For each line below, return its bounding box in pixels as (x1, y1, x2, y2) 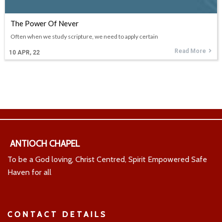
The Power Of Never (10, 18, 79, 28)
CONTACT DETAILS (7, 210, 108, 219)
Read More (174, 47, 206, 55)
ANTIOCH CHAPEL (10, 138, 80, 149)
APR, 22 (17, 49, 40, 56)
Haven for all (7, 167, 52, 177)
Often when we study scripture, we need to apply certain (10, 32, 158, 40)
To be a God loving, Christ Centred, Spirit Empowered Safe (7, 154, 207, 164)
